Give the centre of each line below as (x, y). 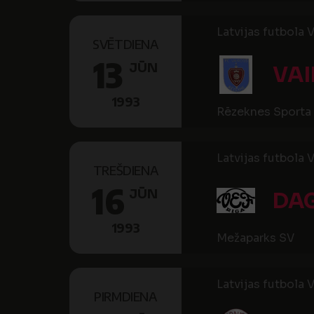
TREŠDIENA (125, 170)
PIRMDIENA (125, 296)
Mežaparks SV (255, 238)
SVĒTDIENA (125, 44)
